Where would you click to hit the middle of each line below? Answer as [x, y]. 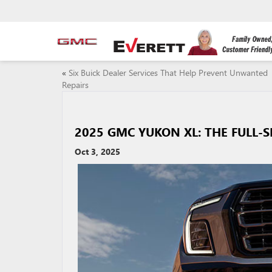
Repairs [75, 85]
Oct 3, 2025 [97, 151]
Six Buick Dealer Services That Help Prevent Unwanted [168, 73]
